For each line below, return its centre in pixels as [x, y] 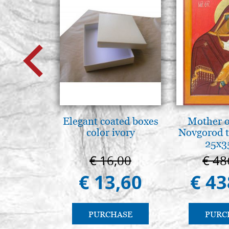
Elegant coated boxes [110, 121]
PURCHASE [110, 214]
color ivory [110, 132]
